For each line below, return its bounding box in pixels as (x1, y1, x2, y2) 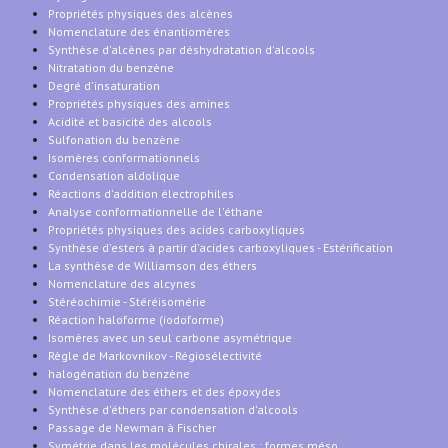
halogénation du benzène (48, 365, 190, 381)
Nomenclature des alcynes (48, 275, 196, 291)
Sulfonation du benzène (48, 131, 180, 147)
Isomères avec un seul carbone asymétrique (48, 329, 292, 345)
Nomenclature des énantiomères (48, 23, 230, 39)
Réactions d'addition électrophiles (48, 185, 234, 201)
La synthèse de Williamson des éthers (48, 257, 257, 273)
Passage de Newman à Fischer (48, 419, 216, 435)
